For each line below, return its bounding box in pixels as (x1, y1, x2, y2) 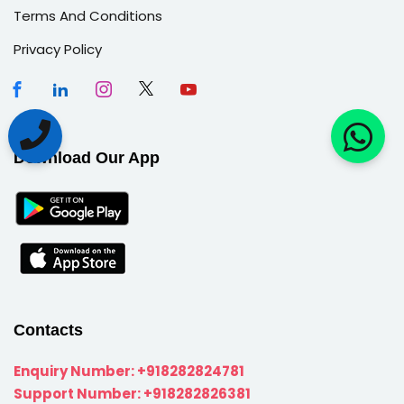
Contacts (14, 320, 83, 339)
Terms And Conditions (14, 5, 162, 25)
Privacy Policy (14, 39, 102, 59)
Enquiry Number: (14, 361, 137, 381)
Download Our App (14, 148, 160, 167)
